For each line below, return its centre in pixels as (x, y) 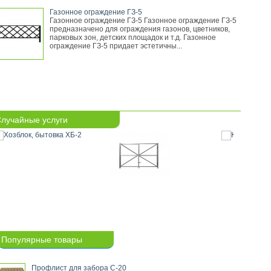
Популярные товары (42, 240)
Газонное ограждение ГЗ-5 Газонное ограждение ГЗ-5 (143, 21)
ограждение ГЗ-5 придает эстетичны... (116, 46)
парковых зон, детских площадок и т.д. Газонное (133, 38)
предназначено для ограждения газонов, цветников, (140, 29)
